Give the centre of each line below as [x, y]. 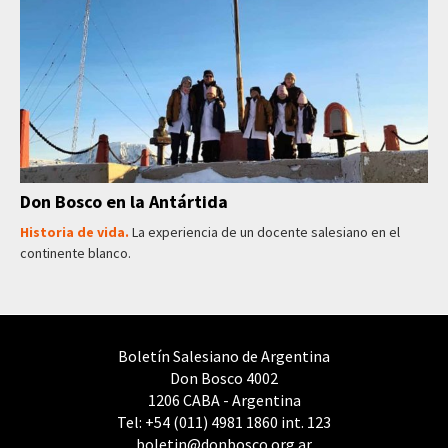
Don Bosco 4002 [224, 377]
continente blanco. [75, 252]
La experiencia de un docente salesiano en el [266, 231]
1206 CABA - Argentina [224, 399]
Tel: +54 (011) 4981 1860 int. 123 [224, 421]
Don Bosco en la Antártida [124, 201]
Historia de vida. [76, 231]
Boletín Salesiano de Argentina [224, 355]
